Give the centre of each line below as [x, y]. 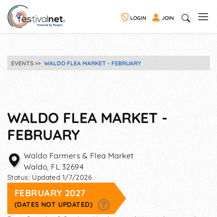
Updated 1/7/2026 [62, 177]
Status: [20, 177]
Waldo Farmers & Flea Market [79, 155]
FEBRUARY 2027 [50, 193]
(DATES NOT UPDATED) [55, 204]
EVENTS [22, 63]
